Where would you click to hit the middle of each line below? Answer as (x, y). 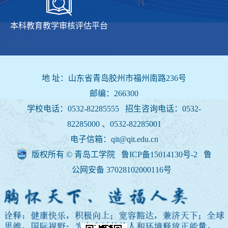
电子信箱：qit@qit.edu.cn (114, 139)
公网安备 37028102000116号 (121, 169)
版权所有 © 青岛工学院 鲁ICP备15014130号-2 (115, 154)
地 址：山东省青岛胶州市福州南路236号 (114, 78)
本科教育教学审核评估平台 (59, 25)
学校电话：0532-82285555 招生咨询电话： (105, 108)
